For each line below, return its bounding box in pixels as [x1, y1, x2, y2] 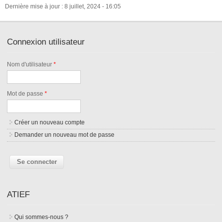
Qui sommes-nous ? [14, 213, 69, 221]
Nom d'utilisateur [7, 61, 54, 68]
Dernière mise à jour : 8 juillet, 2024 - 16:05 [5, 2, 121, 10]
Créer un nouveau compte [14, 118, 85, 126]
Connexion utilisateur [7, 37, 85, 47]
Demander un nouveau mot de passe [14, 131, 115, 138]
